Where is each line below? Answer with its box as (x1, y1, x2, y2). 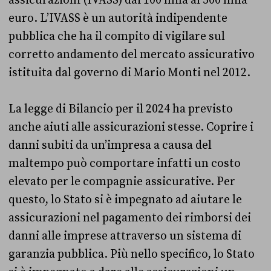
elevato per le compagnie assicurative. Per (8, 174, 235, 189)
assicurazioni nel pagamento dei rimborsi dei (8, 211, 251, 226)
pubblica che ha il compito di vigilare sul (8, 29, 225, 44)
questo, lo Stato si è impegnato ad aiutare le (8, 192, 242, 207)
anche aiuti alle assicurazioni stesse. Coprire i (8, 120, 253, 135)
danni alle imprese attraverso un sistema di (8, 229, 241, 244)
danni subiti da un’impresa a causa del (8, 138, 212, 153)
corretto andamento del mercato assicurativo (8, 47, 255, 62)
